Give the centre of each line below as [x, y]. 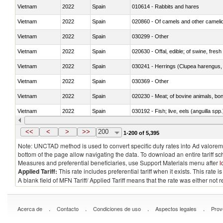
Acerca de [30, 209]
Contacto [68, 209]
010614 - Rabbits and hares [166, 6]
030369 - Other [150, 81]
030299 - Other [150, 36]
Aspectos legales [176, 209]
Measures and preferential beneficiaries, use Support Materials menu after [119, 163]
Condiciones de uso [117, 209]
